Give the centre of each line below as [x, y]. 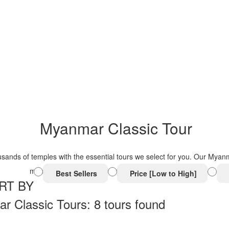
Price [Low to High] [162, 173]
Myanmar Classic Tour [116, 128]
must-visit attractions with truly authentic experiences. [116, 170]
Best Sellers [75, 173]
